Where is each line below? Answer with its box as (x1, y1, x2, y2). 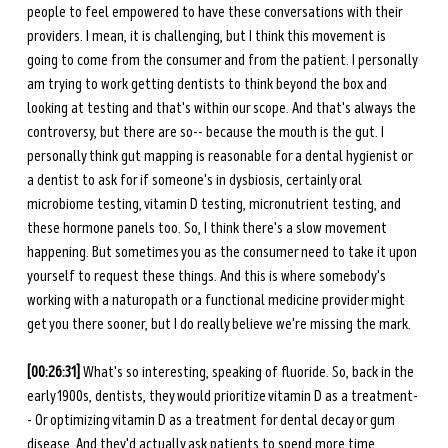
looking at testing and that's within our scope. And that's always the (26, 98, 419, 119)
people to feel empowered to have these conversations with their (26, 2, 405, 23)
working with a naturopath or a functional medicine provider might (26, 290, 408, 311)
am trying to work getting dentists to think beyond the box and (26, 74, 390, 95)
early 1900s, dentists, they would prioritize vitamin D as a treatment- (26, 386, 418, 407)
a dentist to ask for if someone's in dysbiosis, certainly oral (26, 170, 365, 191)
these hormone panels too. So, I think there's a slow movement (26, 218, 390, 239)
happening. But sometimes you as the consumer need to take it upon (26, 242, 420, 263)
